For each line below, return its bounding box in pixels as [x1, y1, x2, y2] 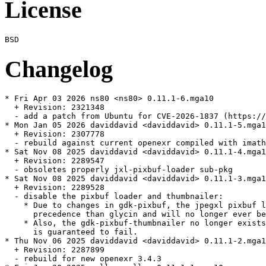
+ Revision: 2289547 [5, 156, 104, 166]
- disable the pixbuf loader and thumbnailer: [5, 192, 223, 201]
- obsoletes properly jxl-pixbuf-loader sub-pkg [5, 165, 233, 175]
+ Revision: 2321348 [5, 103, 104, 112]
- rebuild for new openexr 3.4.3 [5, 254, 161, 264]
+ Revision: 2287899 [5, 245, 104, 255]
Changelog [5, 55, 113, 83]
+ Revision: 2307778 [5, 129, 104, 139]
